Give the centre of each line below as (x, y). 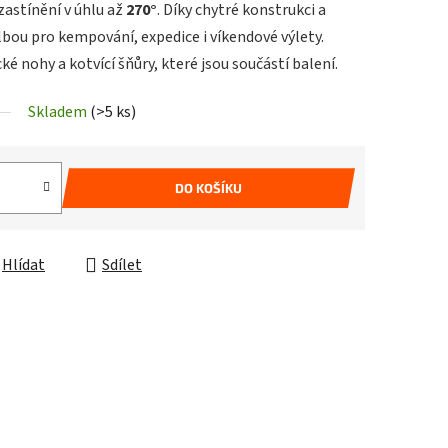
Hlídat (23, 265)
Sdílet (122, 265)
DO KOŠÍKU (208, 187)
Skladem (59, 112)
